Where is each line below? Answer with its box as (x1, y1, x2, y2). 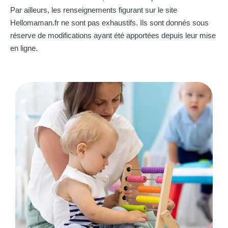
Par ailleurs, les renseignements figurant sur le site (10, 6, 177, 15)
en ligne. (10, 44, 38, 53)
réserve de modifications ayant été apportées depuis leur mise (10, 31, 216, 40)
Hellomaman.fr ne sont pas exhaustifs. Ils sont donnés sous (10, 18, 209, 27)
